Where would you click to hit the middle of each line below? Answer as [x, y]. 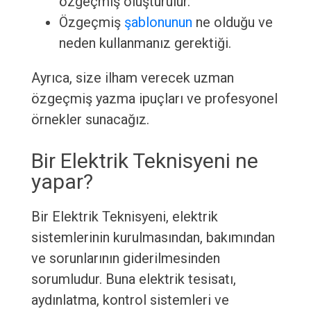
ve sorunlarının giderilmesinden [125, 259]
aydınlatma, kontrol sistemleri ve [130, 300]
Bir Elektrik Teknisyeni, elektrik [124, 217]
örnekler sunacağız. [90, 120]
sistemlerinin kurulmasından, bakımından [153, 238]
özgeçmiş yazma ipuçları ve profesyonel [154, 99]
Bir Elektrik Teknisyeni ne [144, 161]
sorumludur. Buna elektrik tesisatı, [133, 279]
